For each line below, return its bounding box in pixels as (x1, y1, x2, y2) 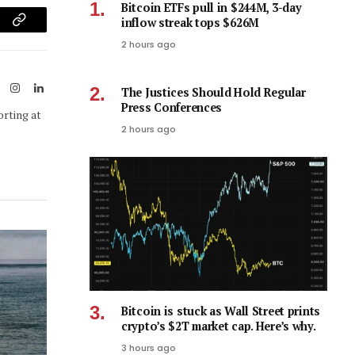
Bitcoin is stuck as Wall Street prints (121, 303, 320, 319)
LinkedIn (43, 81, 84, 93)
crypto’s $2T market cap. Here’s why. (121, 318, 316, 334)
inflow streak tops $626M (121, 15, 260, 31)
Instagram (19, 81, 63, 93)
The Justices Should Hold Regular (121, 85, 306, 101)
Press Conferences (121, 100, 223, 116)
